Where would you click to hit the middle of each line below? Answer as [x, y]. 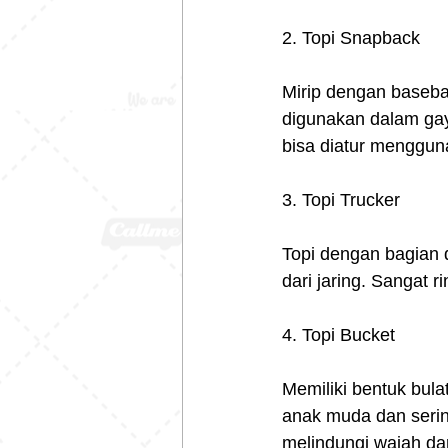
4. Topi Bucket [338, 335]
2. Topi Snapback [351, 38]
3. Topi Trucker [341, 200]
